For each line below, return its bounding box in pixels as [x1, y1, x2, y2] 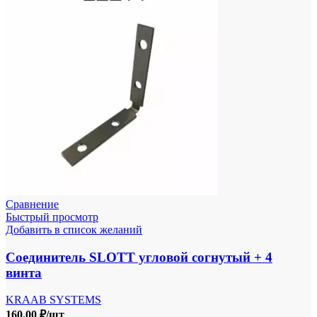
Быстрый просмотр [6, 210, 98, 223]
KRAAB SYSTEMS [6, 294, 101, 306]
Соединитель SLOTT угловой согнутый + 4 [6, 249, 272, 265]
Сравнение [6, 197, 59, 210]
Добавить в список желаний [6, 223, 142, 236]
